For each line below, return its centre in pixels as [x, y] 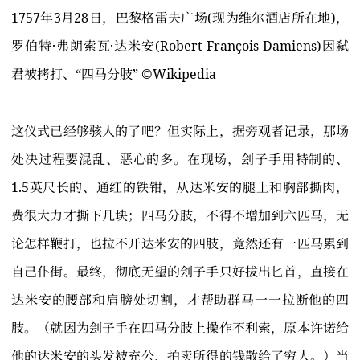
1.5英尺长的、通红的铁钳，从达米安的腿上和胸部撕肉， [180, 188]
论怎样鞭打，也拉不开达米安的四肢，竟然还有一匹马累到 [180, 244]
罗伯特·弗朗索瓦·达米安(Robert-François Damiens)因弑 [180, 46]
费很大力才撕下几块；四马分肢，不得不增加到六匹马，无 [180, 216]
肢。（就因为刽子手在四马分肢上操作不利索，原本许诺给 [180, 328]
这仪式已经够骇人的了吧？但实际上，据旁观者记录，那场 [180, 131]
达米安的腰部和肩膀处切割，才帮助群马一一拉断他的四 [180, 300]
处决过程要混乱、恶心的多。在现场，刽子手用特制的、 [180, 160]
